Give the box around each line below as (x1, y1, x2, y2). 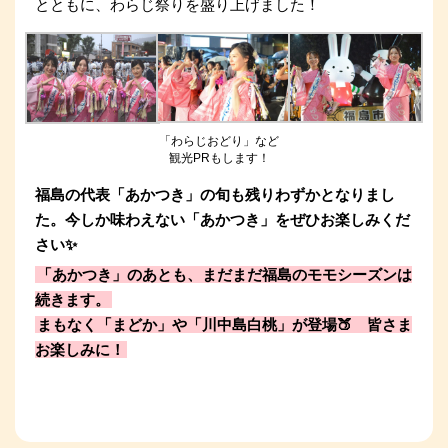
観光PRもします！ (168, 150, 270, 165)
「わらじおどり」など (159, 133, 280, 148)
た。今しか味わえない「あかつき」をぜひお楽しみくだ (35, 210, 410, 228)
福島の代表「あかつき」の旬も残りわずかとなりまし (35, 185, 395, 203)
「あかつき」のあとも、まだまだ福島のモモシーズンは (37, 265, 412, 283)
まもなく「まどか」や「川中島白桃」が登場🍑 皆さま (37, 315, 412, 333)
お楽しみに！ (35, 340, 125, 358)
